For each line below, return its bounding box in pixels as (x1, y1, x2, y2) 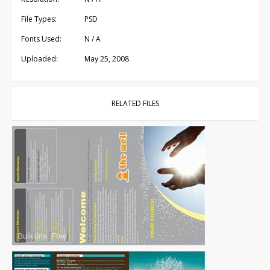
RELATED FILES (111, 98, 159, 109)
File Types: (21, 14, 57, 25)
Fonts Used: (21, 34, 61, 45)
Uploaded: (21, 54, 58, 64)
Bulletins (18, 232, 46, 241)
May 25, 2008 (84, 54, 129, 64)
